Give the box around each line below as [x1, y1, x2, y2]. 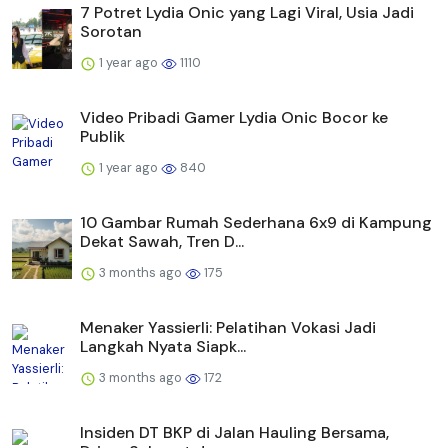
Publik [80, 125, 125, 147]
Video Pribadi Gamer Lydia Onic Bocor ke [80, 106, 388, 128]
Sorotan [80, 20, 142, 42]
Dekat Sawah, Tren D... [80, 230, 244, 252]
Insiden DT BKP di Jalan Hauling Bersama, [80, 421, 389, 443]
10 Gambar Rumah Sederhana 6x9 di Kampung [80, 211, 432, 233]
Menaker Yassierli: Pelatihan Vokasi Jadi [80, 316, 376, 338]
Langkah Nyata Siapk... [80, 335, 246, 357]
